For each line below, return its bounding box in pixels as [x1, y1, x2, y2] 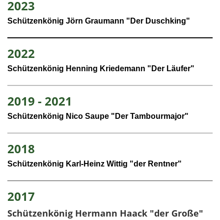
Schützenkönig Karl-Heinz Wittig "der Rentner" [7, 160, 182, 168]
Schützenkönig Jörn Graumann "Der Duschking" [7, 17, 190, 26]
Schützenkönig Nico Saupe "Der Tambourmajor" [7, 112, 189, 121]
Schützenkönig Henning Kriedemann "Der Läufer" [7, 64, 194, 73]
